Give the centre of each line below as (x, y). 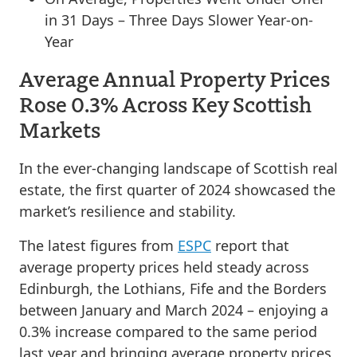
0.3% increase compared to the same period (168, 331)
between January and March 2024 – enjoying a (174, 310)
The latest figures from (98, 245)
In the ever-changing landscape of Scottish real (178, 168)
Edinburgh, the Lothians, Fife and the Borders (173, 288)
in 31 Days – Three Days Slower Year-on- (179, 20)
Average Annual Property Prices (175, 78)
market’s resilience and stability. (127, 211)
